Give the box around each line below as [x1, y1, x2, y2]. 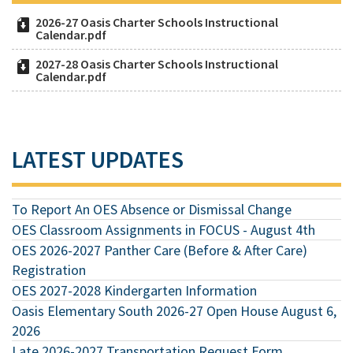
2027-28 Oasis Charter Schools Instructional [35, 55, 278, 72]
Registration [12, 260, 86, 279]
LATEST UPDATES [12, 143, 184, 174]
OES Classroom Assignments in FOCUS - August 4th [12, 220, 315, 239]
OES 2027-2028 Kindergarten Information [12, 281, 257, 299]
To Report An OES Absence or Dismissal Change [12, 199, 292, 218]
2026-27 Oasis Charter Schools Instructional [35, 13, 278, 30]
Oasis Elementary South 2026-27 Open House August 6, [12, 301, 336, 320]
